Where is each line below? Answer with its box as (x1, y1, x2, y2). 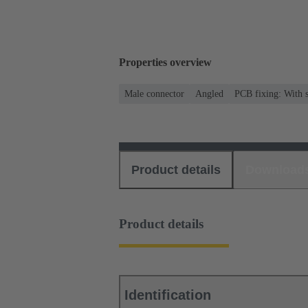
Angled (195, 88, 223, 99)
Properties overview (119, 56, 212, 69)
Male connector (124, 88, 184, 99)
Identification (124, 287, 211, 303)
